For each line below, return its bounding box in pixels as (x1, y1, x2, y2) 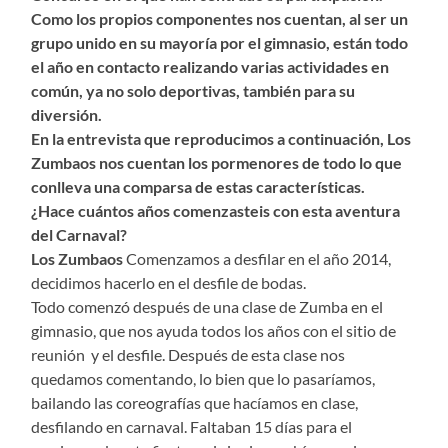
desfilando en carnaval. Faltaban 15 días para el (31, 416, 353, 436)
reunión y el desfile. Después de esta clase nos (31, 344, 346, 364)
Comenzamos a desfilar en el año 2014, (123, 248, 395, 268)
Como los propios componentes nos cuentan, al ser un (31, 8, 409, 28)
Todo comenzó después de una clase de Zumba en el (31, 296, 384, 316)
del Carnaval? (31, 224, 131, 244)
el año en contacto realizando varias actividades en (31, 56, 390, 76)
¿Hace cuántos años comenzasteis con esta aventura (31, 200, 401, 220)
